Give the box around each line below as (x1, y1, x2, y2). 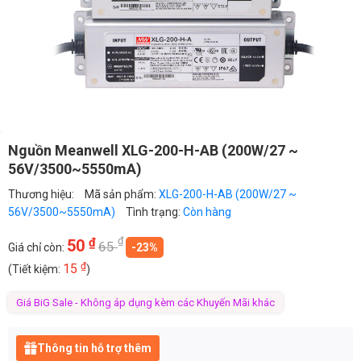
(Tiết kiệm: (8, 262, 63, 276)
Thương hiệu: (8, 187, 77, 201)
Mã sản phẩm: (85, 187, 159, 201)
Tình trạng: (126, 205, 183, 218)
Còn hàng (183, 205, 231, 218)
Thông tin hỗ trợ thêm (37, 341, 151, 355)
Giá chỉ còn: (8, 240, 67, 254)
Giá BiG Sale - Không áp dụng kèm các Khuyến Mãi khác (16, 296, 275, 309)
